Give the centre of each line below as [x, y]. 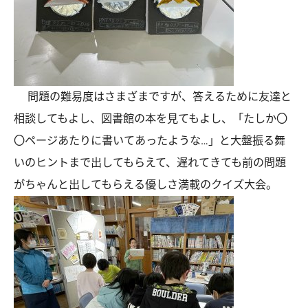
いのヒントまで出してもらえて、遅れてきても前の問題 [150, 162]
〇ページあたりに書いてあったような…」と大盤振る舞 [150, 140]
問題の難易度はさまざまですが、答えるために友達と [153, 96]
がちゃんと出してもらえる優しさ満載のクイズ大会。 [145, 184]
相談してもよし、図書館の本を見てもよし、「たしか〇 [151, 118]
